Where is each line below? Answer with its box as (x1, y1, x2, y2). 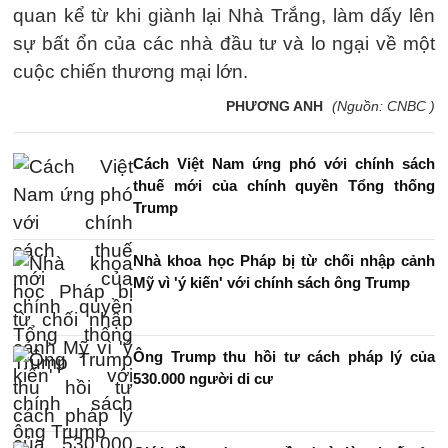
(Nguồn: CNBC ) (332, 97, 435, 114)
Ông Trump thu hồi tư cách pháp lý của (133, 347, 435, 365)
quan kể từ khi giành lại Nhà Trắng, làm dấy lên (13, 4, 435, 26)
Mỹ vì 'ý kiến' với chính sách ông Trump (133, 273, 410, 291)
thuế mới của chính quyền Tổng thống (133, 176, 435, 194)
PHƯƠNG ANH (226, 97, 327, 114)
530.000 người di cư (133, 369, 273, 387)
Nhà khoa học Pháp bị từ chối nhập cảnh (133, 251, 435, 269)
